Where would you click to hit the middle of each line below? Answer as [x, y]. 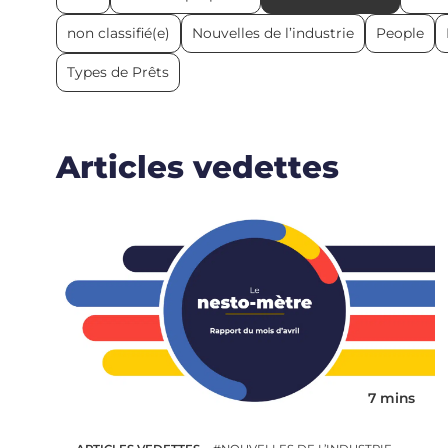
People [399, 32]
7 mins [391, 398]
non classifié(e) [118, 32]
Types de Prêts [117, 71]
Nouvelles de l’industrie [272, 32]
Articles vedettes [197, 167]
